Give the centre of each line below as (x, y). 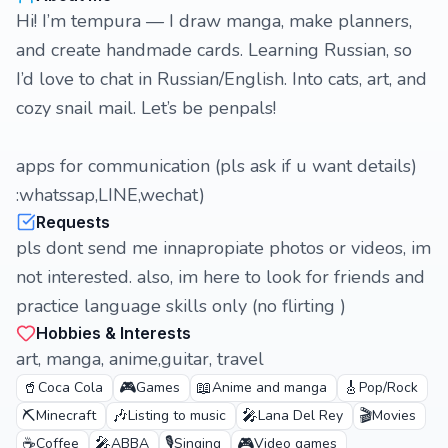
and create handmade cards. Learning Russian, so (214, 50)
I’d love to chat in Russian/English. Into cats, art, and (221, 79)
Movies (394, 415)
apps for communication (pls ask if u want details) (216, 166)
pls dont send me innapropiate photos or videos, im (223, 248)
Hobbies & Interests (113, 333)
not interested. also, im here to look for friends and (220, 277)
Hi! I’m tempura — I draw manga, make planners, (214, 21)
